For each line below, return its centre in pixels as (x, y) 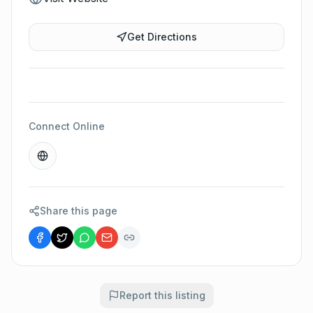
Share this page (79, 211)
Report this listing (162, 295)
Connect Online (67, 126)
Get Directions (162, 37)
